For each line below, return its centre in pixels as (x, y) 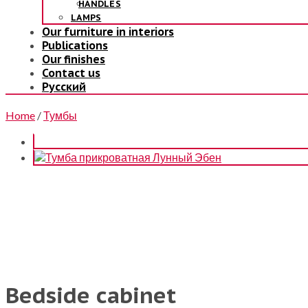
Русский (64, 87)
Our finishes (74, 59)
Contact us (71, 73)
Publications (75, 45)
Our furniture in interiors (108, 32)
